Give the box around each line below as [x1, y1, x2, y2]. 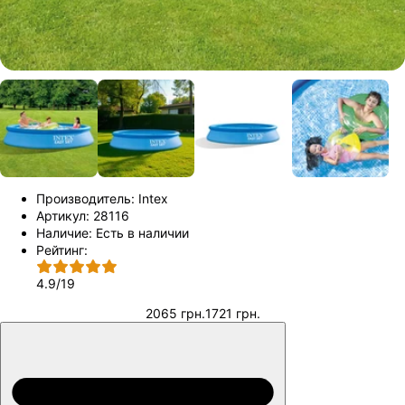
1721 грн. [204, 305, 260, 321]
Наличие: [36, 224, 92, 240]
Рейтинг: [36, 241, 88, 258]
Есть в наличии [96, 224, 189, 240]
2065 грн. [145, 305, 205, 321]
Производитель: [36, 190, 135, 206]
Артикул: [36, 207, 89, 223]
